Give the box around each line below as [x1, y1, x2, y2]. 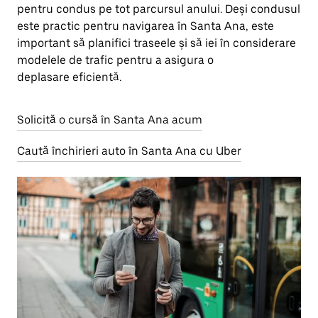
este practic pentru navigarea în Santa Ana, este [17, 19, 274, 33]
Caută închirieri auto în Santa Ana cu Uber [17, 144, 241, 158]
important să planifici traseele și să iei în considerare [17, 36, 296, 50]
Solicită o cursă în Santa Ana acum [17, 113, 202, 126]
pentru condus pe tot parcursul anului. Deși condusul [17, 2, 300, 16]
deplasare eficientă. [17, 70, 121, 84]
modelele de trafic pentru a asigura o [17, 53, 214, 67]
